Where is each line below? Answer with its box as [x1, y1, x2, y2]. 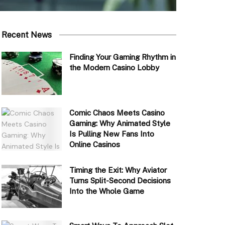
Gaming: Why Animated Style [69, 119, 170, 128]
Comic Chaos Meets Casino [69, 108, 165, 118]
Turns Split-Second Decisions [69, 176, 171, 185]
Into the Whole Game [69, 187, 144, 196]
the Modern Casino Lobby [69, 63, 159, 72]
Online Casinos [69, 140, 120, 149]
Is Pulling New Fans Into [69, 130, 154, 139]
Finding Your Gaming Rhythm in [69, 53, 176, 62]
